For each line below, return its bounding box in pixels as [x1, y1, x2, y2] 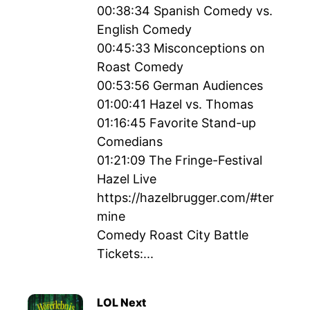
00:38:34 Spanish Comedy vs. [97, 3, 273, 18]
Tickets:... [97, 246, 154, 261]
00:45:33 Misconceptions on [97, 41, 265, 55]
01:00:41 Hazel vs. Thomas [97, 97, 253, 111]
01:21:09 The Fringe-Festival [97, 153, 262, 167]
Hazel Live [97, 172, 156, 186]
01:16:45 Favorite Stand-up [97, 116, 256, 130]
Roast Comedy [97, 60, 183, 74]
